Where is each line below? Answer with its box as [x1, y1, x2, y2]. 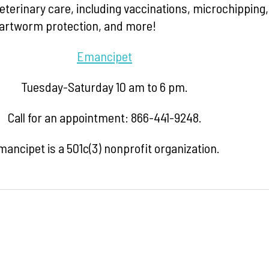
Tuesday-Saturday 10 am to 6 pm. [21, 79, 188, 94]
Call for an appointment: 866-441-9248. [7, 109, 202, 125]
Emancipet [77, 48, 132, 64]
